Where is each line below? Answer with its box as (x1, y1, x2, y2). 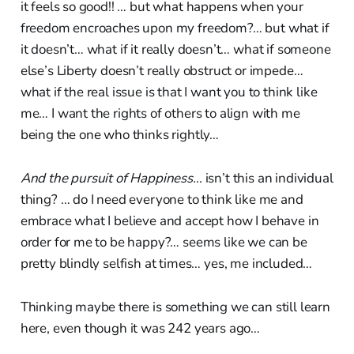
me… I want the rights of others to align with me (20, 104, 300, 122)
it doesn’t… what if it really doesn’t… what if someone (20, 40, 331, 58)
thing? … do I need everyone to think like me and (20, 190, 303, 209)
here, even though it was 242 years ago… (20, 318, 261, 337)
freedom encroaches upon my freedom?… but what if (20, 18, 330, 37)
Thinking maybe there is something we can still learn (20, 297, 330, 316)
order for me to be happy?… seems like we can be (20, 232, 307, 251)
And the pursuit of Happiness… (20, 168, 205, 187)
